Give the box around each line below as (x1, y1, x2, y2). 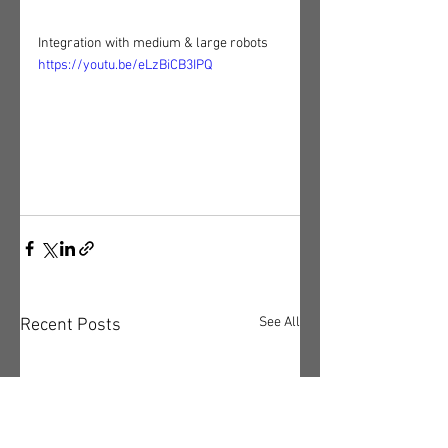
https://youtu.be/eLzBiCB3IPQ (38, 57, 213, 75)
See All (259, 313, 300, 331)
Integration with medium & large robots (38, 35, 268, 53)
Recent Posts (20, 314, 121, 336)
